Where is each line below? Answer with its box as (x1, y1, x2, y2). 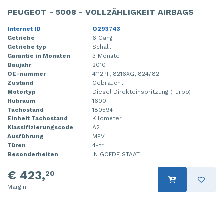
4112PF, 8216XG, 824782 (92, 70, 159, 78)
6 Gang (92, 34, 112, 42)
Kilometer (92, 115, 122, 122)
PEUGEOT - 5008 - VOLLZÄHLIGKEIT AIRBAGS (7, 7, 194, 17)
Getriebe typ (7, 43, 46, 51)
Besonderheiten (7, 151, 58, 158)
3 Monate (92, 52, 120, 60)
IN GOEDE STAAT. (92, 151, 141, 158)
